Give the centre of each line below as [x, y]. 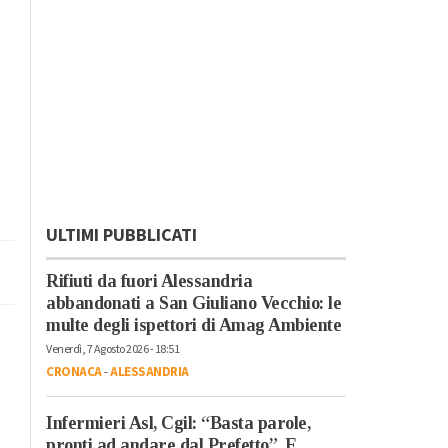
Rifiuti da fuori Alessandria [149, 280]
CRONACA [74, 371]
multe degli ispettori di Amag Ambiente [193, 324]
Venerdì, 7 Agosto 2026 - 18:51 [112, 349]
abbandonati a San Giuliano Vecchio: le [193, 302]
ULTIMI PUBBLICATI [121, 235]
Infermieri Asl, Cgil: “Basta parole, [178, 422]
